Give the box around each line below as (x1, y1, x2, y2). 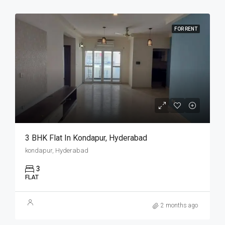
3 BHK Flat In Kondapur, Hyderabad (25, 133, 147, 143)
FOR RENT (174, 26, 197, 32)
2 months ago (161, 202, 198, 209)
